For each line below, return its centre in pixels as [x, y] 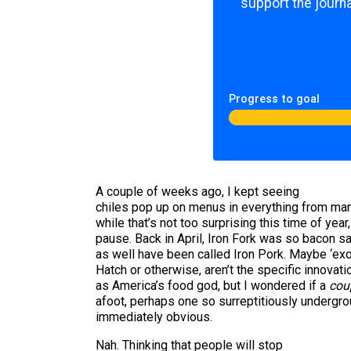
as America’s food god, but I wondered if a [212, 286]
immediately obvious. [154, 317]
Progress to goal [274, 99]
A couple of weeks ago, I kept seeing [197, 192]
